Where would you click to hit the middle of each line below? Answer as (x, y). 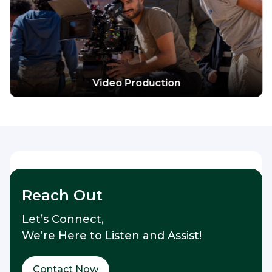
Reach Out (62, 195)
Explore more (136, 24)
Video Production (136, 83)
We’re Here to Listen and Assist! (112, 236)
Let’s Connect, (63, 219)
